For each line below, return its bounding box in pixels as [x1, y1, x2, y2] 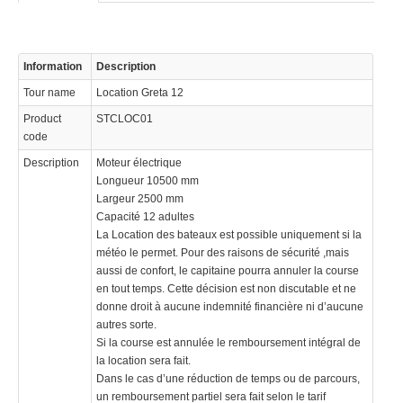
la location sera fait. [96, 354, 191, 368]
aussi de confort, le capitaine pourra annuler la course [96, 264, 359, 278]
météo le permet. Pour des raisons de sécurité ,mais [96, 246, 349, 260]
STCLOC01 [96, 112, 153, 126]
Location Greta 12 [96, 86, 184, 100]
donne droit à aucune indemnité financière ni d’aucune [96, 300, 363, 314]
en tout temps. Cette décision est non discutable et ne [96, 282, 356, 296]
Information [23, 60, 82, 74]
